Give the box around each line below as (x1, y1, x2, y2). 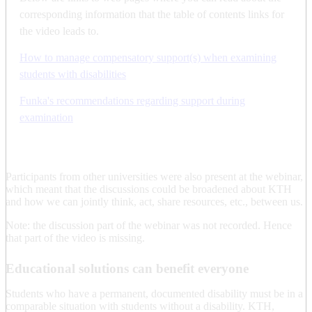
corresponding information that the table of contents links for (19, 8, 284, 20)
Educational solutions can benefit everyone (6, 260, 249, 276)
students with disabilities (19, 68, 126, 80)
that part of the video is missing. (6, 231, 145, 244)
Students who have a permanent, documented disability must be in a (6, 287, 303, 299)
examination (19, 111, 73, 123)
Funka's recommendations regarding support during (19, 94, 245, 107)
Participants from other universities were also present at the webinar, (6, 170, 303, 182)
